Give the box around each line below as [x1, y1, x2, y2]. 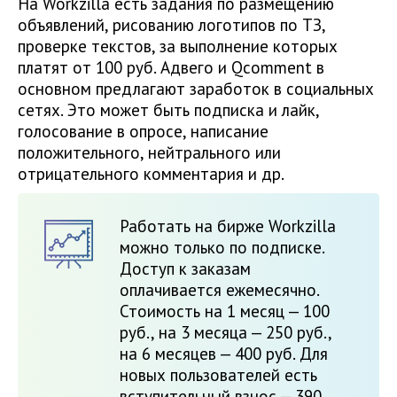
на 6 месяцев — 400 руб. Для [120, 343, 328, 365]
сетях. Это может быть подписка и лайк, [18, 99, 319, 121]
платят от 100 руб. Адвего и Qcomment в [18, 57, 324, 79]
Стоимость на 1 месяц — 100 [120, 300, 330, 323]
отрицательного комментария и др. [18, 163, 284, 185]
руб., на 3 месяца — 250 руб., [120, 322, 331, 344]
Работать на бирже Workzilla [120, 215, 336, 237]
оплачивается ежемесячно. [120, 279, 319, 301]
